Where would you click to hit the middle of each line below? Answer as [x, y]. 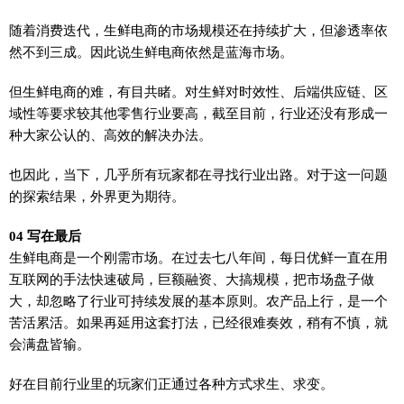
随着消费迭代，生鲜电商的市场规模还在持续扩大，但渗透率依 [198, 30]
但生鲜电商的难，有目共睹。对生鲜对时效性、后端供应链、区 [198, 92]
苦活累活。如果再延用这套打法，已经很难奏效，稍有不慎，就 [198, 322]
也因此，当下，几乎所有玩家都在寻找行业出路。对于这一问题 [198, 174]
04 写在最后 [45, 236]
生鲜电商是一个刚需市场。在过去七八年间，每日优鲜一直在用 [198, 257]
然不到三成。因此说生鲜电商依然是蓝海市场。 [151, 52]
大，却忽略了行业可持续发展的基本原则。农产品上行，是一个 [198, 301]
